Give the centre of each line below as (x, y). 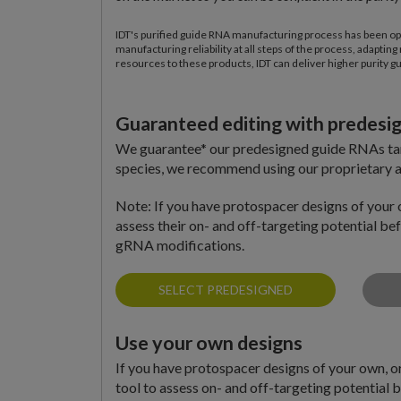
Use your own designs (209, 342)
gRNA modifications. (180, 244)
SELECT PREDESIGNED (226, 289)
